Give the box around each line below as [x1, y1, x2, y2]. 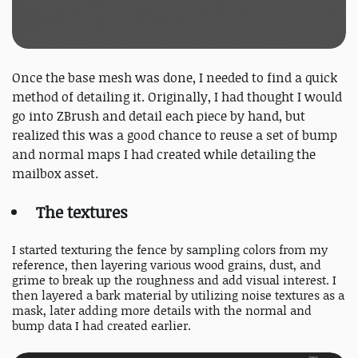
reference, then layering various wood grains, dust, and [12, 257, 321, 274]
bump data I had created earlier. [12, 317, 191, 335]
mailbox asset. [12, 165, 98, 183]
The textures [36, 201, 127, 224]
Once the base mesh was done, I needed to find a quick [12, 69, 337, 87]
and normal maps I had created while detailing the [12, 145, 316, 164]
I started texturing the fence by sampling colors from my [12, 241, 328, 259]
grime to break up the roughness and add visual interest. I [12, 272, 336, 289]
